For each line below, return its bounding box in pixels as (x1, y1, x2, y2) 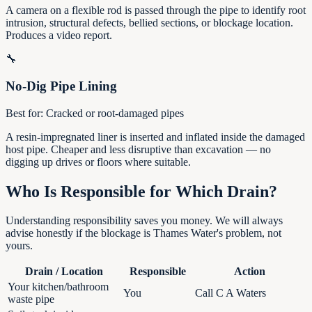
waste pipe (8, 293, 54, 306)
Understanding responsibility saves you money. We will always (6, 214, 283, 227)
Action (234, 265, 265, 278)
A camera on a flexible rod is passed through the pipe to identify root (6, 4, 306, 17)
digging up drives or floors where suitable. (6, 155, 191, 168)
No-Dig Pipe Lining (6, 78, 117, 93)
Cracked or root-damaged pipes (46, 107, 184, 119)
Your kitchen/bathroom (8, 281, 109, 293)
